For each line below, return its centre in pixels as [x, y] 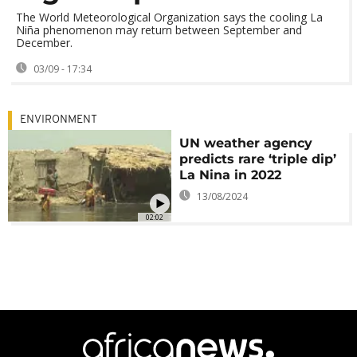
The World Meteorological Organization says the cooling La [169, 17]
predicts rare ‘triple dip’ [258, 159]
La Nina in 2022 [231, 175]
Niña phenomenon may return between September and [159, 30]
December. [44, 43]
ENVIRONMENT [59, 120]
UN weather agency [246, 143]
